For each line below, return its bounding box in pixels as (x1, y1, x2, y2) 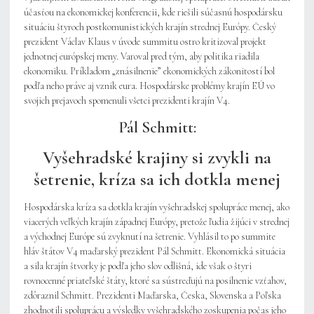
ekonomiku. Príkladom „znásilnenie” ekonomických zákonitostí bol (24, 65, 275, 78)
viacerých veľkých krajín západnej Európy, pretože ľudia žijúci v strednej (24, 216, 289, 228)
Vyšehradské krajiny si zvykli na (43, 146, 271, 169)
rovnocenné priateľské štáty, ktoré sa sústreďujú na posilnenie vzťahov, (24, 275, 287, 287)
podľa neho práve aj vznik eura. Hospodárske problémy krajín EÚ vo (24, 80, 275, 93)
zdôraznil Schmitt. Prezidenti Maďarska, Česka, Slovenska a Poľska (24, 289, 281, 302)
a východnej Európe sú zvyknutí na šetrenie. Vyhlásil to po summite (24, 231, 275, 243)
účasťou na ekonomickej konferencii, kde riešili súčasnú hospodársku (24, 6, 282, 19)
